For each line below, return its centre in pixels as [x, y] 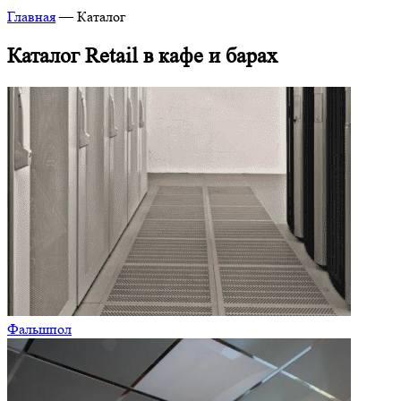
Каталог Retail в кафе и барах [142, 55]
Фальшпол [39, 328]
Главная [31, 17]
